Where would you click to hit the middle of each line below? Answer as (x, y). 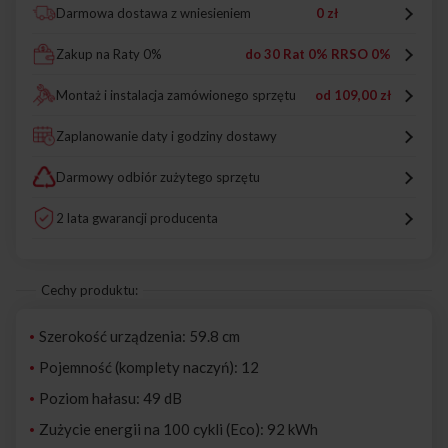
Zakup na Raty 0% (109, 54)
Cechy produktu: (89, 290)
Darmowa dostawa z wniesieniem (153, 13)
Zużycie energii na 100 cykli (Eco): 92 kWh (178, 429)
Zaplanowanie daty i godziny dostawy (166, 136)
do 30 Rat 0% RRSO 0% (318, 54)
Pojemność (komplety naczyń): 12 (149, 367)
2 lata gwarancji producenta (137, 218)
